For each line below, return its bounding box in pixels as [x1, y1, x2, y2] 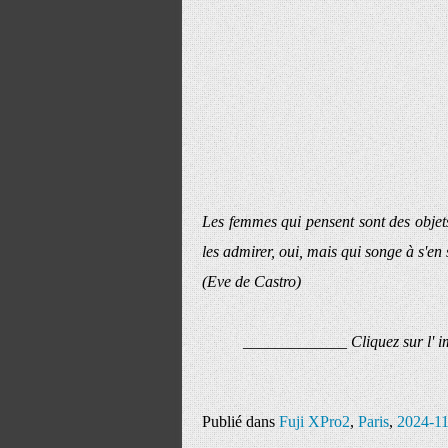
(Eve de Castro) [202, 273, 301, 290]
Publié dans [202, 413, 275, 430]
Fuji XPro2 [279, 413, 350, 430]
